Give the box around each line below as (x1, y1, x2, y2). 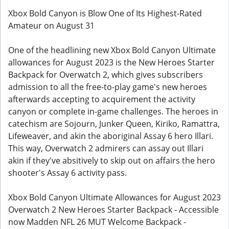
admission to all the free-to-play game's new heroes (8, 81, 207, 93)
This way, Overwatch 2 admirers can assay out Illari (8, 143, 203, 154)
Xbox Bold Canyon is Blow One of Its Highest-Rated (8, 8, 202, 19)
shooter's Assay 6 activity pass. (8, 167, 127, 178)
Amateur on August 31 (8, 20, 95, 31)
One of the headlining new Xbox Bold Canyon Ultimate (8, 44, 216, 56)
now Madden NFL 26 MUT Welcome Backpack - (8, 216, 186, 227)
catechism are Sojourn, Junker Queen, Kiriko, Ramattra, (8, 118, 220, 129)
